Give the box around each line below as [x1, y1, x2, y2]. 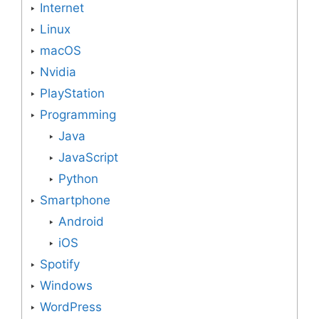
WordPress [40, 300, 102, 315]
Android [58, 214, 104, 229]
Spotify [40, 257, 80, 272]
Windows [40, 278, 93, 293]
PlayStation [40, 86, 105, 101]
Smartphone [40, 193, 110, 208]
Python [58, 172, 98, 187]
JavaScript [58, 150, 118, 165]
